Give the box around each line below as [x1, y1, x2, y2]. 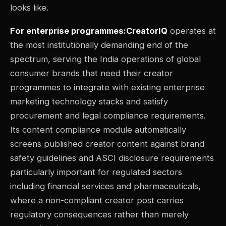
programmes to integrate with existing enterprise [10, 82, 205, 93]
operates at [167, 26, 216, 36]
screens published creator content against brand [10, 139, 204, 149]
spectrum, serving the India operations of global [10, 54, 201, 65]
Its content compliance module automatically [10, 125, 186, 135]
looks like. [10, 3, 48, 13]
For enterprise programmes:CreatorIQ [10, 26, 167, 36]
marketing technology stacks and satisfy [10, 96, 168, 107]
